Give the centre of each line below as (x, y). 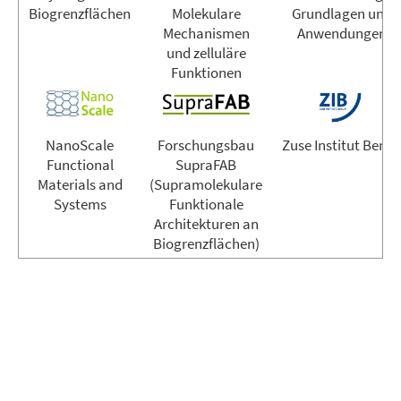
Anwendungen (341, 33)
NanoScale (80, 145)
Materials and (80, 184)
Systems (80, 204)
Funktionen (206, 72)
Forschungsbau (206, 145)
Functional (80, 164)
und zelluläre (206, 52)
